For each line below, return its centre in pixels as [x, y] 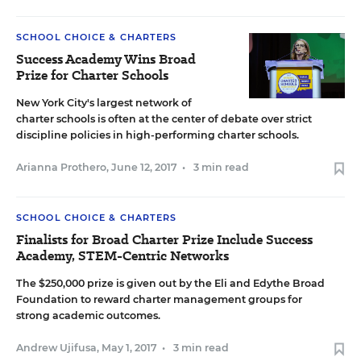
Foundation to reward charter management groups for [159, 299]
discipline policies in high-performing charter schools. [158, 135]
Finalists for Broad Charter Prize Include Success [164, 240]
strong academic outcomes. [88, 315]
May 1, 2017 [129, 348]
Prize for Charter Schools [92, 75]
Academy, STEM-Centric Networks [122, 256]
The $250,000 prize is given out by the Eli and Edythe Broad [170, 283]
